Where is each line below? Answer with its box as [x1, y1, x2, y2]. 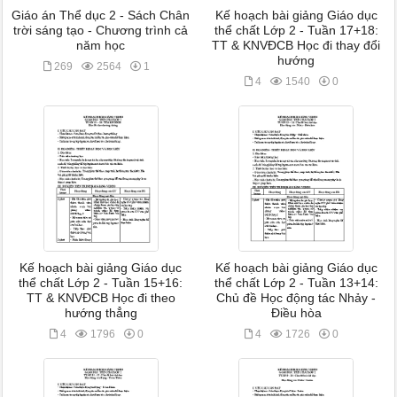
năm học [76, 39, 126, 52]
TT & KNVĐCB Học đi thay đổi [212, 39, 381, 52]
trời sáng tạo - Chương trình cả [13, 24, 189, 37]
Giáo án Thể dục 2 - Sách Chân [12, 9, 191, 22]
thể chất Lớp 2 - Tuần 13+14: [214, 276, 378, 290]
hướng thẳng [64, 307, 137, 320]
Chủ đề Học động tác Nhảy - [216, 292, 377, 305]
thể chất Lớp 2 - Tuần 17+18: [214, 24, 378, 37]
